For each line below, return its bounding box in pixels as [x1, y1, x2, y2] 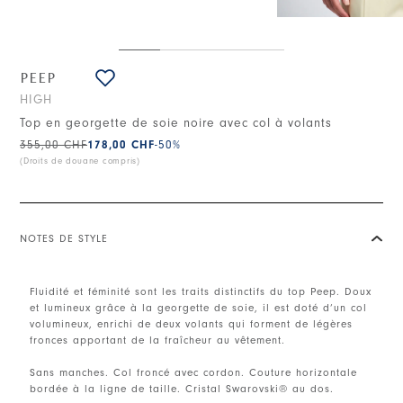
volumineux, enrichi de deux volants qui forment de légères [30, 318, 354, 331]
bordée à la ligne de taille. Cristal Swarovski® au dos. [30, 382, 335, 396]
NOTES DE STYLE [20, 232, 108, 246]
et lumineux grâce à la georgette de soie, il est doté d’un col [30, 301, 368, 315]
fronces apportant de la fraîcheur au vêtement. [30, 334, 286, 347]
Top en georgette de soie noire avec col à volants [20, 115, 332, 131]
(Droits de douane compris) [20, 156, 141, 167]
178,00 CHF [87, 138, 155, 152]
